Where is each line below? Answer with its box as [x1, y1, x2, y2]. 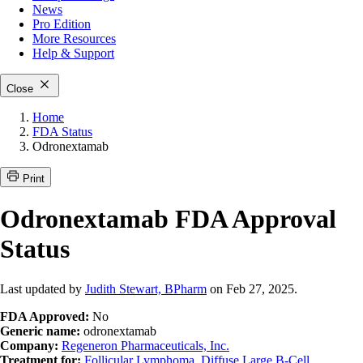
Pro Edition [32, 17, 91, 31]
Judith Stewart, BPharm [85, 281, 207, 296]
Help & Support [32, 46, 114, 60]
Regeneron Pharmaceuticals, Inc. [62, 338, 229, 352]
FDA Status [32, 125, 92, 139]
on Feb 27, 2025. [207, 281, 297, 296]
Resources [60, 32, 116, 45]
